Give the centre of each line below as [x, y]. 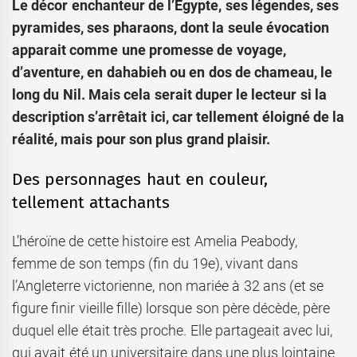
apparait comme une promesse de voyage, [149, 49]
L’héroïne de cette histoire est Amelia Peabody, [155, 241]
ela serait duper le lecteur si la [229, 94]
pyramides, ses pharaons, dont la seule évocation [171, 27]
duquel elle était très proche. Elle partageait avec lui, [173, 331]
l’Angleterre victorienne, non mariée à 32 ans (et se [168, 286]
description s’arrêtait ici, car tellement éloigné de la [178, 116]
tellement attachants [91, 203]
